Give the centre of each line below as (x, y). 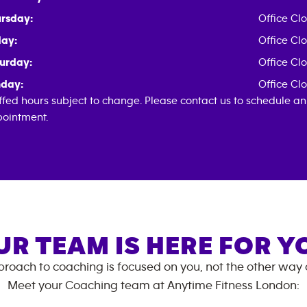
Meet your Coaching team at (87, 286)
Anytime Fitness (211, 286)
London (276, 286)
